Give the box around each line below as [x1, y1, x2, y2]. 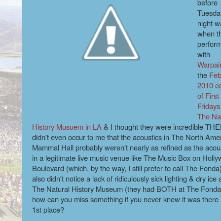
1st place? [32, 204, 64, 215]
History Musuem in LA [32, 121, 102, 132]
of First [197, 90, 219, 101]
